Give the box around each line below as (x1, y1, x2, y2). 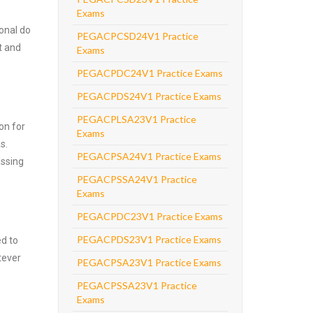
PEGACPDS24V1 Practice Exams (76, 90, 221, 102)
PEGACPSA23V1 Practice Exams (76, 256, 221, 268)
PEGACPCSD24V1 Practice (76, 30, 198, 42)
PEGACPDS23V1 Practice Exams (76, 233, 221, 245)
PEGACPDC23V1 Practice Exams (76, 210, 223, 222)
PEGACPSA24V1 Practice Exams (76, 150, 221, 162)
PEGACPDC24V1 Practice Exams (76, 67, 223, 79)
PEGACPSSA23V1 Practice (76, 279, 197, 291)
